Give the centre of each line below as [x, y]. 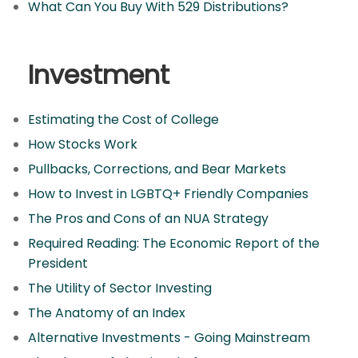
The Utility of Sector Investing [120, 288]
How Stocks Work [83, 144]
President [58, 263]
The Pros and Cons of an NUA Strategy [148, 219]
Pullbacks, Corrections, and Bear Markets [157, 169]
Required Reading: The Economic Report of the [174, 243]
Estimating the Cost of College [123, 119]
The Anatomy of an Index [107, 313]
